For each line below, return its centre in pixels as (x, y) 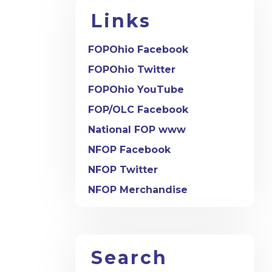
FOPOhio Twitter (132, 70)
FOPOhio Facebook (138, 50)
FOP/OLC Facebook (138, 110)
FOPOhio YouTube (136, 90)
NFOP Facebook (129, 150)
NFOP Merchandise (138, 190)
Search (129, 258)
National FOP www (137, 130)
